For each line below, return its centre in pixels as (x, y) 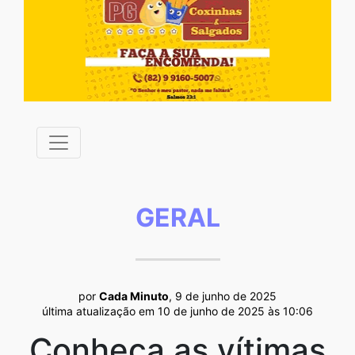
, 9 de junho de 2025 (223, 296)
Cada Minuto (134, 296)
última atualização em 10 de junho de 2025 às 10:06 (177, 311)
